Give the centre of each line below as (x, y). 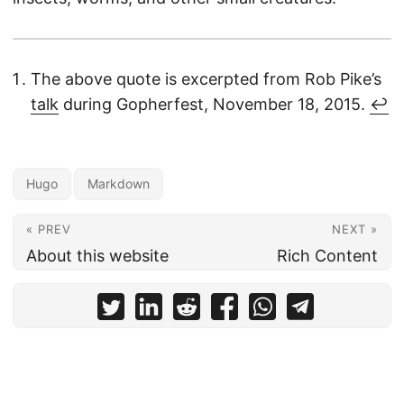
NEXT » (355, 229)
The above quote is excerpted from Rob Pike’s (206, 78)
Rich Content (327, 255)
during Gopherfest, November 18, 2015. (214, 104)
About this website (97, 255)
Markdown (119, 183)
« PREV (49, 229)
